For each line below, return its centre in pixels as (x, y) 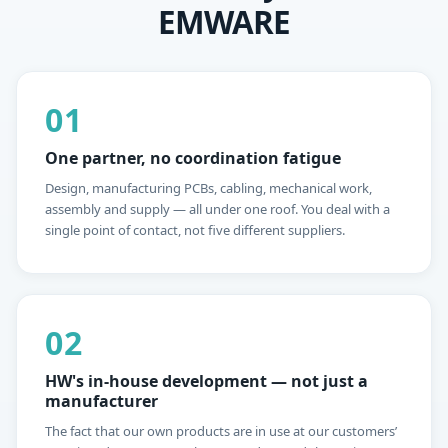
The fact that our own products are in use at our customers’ (221, 431)
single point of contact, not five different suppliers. (195, 230)
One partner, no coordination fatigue (193, 158)
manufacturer (101, 401)
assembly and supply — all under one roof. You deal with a (217, 209)
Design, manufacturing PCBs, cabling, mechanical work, (208, 188)
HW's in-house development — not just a (206, 381)
